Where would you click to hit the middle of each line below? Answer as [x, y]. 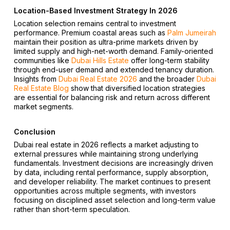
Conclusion [34, 131]
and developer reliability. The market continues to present [112, 181]
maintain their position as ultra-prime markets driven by [106, 42]
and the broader [167, 79]
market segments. [43, 106]
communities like [42, 60]
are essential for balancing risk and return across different [112, 97]
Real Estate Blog [41, 88]
